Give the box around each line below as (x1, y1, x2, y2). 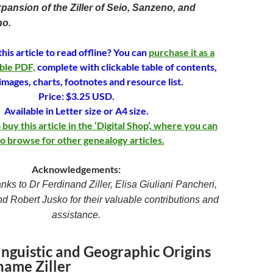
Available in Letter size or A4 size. (4, 105, 149, 116)
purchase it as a (149, 46, 214, 58)
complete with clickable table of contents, (35, 61, 217, 73)
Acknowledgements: (32, 163, 121, 175)
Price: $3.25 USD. (38, 90, 115, 102)
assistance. (52, 210, 101, 220)
